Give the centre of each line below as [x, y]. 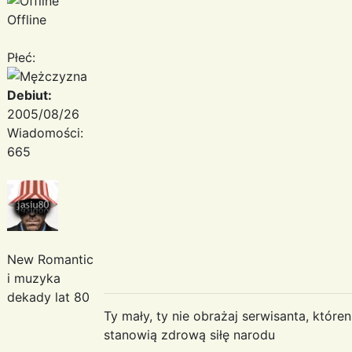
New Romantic [50, 259]
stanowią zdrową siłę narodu [189, 334]
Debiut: [29, 95]
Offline [27, 19]
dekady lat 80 [48, 297]
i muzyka [34, 278]
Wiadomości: [45, 132]
